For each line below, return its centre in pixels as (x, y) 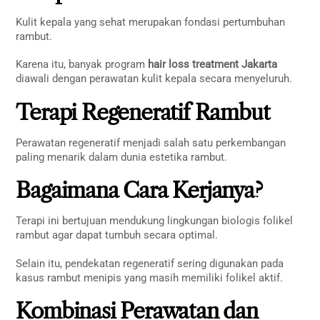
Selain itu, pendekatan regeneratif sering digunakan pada (150, 263)
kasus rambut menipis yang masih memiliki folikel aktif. (150, 277)
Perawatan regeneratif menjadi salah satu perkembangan (151, 142)
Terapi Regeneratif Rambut (143, 112)
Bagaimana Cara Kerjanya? (139, 191)
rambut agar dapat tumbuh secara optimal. (117, 235)
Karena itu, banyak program (82, 65)
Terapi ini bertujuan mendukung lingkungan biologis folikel (155, 221)
